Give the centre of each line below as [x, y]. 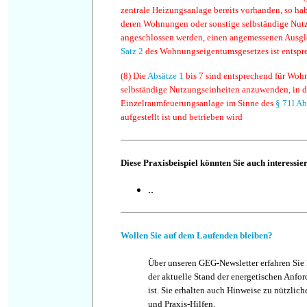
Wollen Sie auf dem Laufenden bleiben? [197, 236]
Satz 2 [132, 51]
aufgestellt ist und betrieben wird [182, 117]
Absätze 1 [165, 76]
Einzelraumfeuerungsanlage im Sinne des [198, 103]
